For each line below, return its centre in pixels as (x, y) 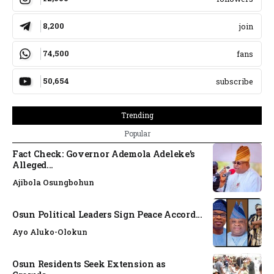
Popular (137, 133)
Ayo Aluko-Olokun (50, 231)
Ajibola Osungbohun (53, 182)
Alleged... (33, 165)
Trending (137, 115)
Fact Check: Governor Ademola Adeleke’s (104, 154)
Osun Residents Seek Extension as (89, 264)
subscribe (235, 81)
